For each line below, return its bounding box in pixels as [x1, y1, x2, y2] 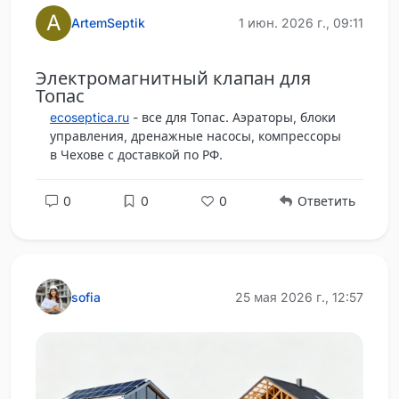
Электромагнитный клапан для [36, 67, 311, 89]
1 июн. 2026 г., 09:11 [239, 15, 363, 31]
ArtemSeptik [71, 15, 145, 31]
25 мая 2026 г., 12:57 [235, 289, 363, 305]
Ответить [293, 193, 355, 209]
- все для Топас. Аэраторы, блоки [129, 109, 336, 125]
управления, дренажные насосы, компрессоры [50, 127, 341, 143]
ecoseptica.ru [50, 109, 129, 125]
